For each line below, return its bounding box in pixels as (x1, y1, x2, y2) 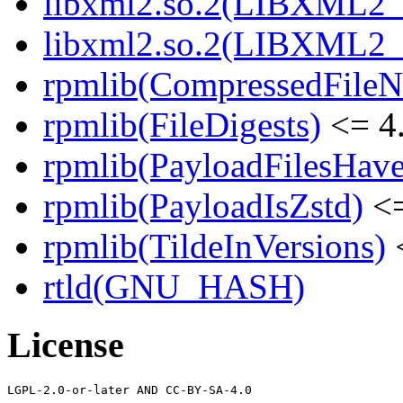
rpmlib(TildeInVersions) (43, 227, 386, 266)
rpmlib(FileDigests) (43, 105, 321, 145)
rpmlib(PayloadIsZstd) (43, 186, 363, 226)
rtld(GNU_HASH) (43, 267, 305, 307)
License (7, 325, 124, 366)
